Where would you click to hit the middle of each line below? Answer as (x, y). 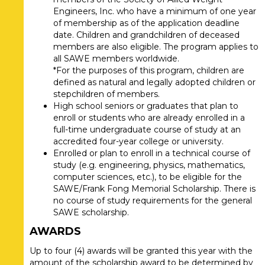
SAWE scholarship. (91, 213)
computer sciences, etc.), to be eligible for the (148, 177)
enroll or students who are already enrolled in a (149, 118)
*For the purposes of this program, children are (149, 71)
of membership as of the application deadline (146, 23)
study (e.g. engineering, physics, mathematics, (149, 165)
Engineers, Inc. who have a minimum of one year (155, 12)
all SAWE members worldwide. (116, 59)
